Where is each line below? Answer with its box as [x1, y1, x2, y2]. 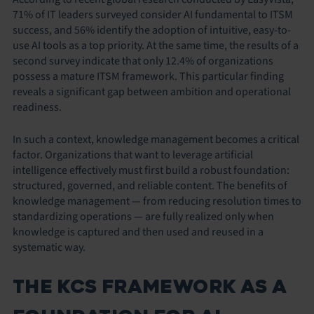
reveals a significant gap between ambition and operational [13, 83, 291, 100]
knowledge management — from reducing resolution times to [13, 193, 301, 209]
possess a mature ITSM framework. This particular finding [13, 68, 284, 84]
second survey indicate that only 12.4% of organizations [13, 53, 273, 69]
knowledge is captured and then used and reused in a [13, 224, 264, 240]
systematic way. [13, 239, 86, 255]
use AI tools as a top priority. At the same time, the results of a [13, 37, 299, 53]
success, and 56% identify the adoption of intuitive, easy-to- [13, 22, 291, 38]
